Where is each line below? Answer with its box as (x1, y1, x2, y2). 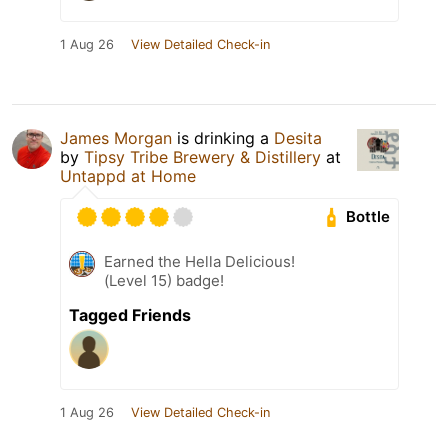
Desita (274, 127, 322, 148)
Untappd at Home (60, 165, 196, 186)
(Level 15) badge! (104, 270, 224, 290)
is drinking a (172, 127, 274, 148)
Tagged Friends (69, 304, 191, 325)
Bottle (346, 207, 391, 227)
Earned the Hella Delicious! (104, 251, 295, 271)
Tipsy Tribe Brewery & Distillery (84, 146, 321, 167)
